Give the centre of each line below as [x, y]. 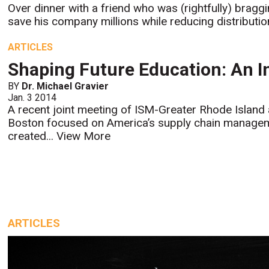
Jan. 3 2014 [32, 97]
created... [32, 136]
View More [84, 136]
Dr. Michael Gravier [65, 86]
